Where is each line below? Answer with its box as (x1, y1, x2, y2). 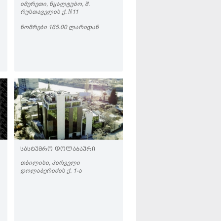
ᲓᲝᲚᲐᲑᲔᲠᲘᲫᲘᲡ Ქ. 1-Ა (20, 167, 82, 175)
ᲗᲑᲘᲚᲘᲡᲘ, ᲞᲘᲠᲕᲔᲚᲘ (20, 159, 80, 167)
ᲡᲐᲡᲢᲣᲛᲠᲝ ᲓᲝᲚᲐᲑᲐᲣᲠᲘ (20, 146, 95, 154)
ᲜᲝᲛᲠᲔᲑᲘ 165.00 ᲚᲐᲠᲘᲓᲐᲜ (20, 23, 99, 31)
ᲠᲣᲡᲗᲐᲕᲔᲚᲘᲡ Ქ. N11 (20, 8, 78, 16)
